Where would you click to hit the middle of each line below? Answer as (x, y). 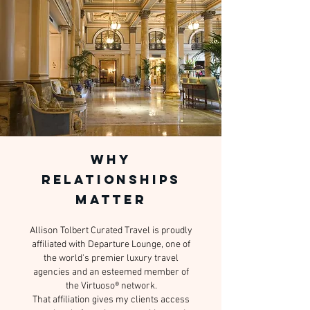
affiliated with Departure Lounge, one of (111, 245)
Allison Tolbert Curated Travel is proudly (111, 231)
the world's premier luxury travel (111, 258)
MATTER (111, 200)
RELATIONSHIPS (111, 180)
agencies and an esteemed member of (111, 272)
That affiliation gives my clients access (111, 300)
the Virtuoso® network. (111, 286)
